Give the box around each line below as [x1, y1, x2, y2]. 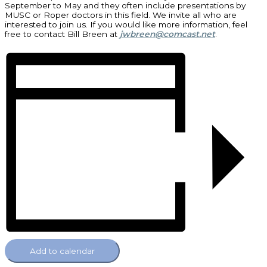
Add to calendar [30, 246, 95, 256]
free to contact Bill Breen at [5, 29, 120, 39]
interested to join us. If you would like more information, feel [5, 20, 247, 30]
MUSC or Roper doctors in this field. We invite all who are [5, 10, 237, 20]
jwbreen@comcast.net [120, 29, 215, 39]
